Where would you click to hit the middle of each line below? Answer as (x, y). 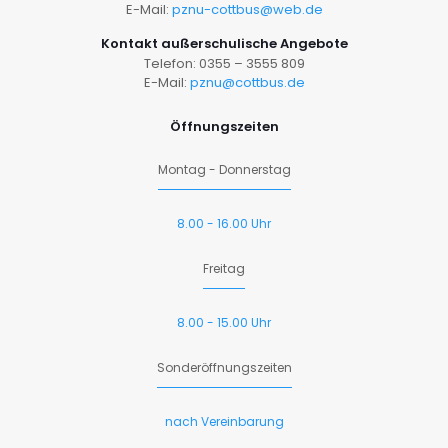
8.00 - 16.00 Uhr (224, 223)
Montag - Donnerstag (224, 169)
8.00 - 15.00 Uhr (224, 322)
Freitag (224, 268)
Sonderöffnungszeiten (224, 367)
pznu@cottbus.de (247, 82)
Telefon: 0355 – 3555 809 (224, 63)
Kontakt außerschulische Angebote (224, 43)
